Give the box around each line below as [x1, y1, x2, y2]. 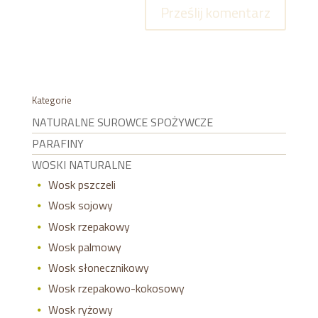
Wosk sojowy [48, 197, 113, 214]
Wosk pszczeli [48, 176, 116, 194]
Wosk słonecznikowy [48, 259, 149, 277]
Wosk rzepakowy [48, 217, 130, 235]
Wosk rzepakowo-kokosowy [48, 280, 185, 297]
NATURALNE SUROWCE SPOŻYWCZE [31, 113, 213, 131]
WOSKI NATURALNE [31, 156, 131, 174]
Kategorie [31, 92, 72, 107]
